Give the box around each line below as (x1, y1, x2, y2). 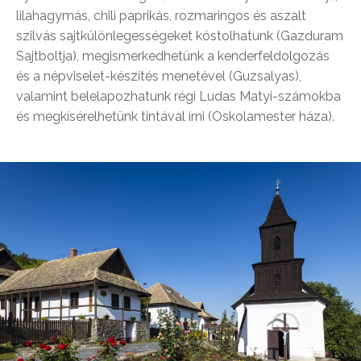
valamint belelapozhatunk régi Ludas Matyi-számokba (16, 89, 341, 104)
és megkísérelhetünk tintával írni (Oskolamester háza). (16, 109, 334, 124)
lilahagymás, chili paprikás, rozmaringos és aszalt (16, 8, 306, 23)
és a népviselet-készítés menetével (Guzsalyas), (16, 68, 301, 84)
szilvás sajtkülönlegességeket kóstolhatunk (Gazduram (16, 28, 343, 44)
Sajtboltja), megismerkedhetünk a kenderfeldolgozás (16, 48, 330, 64)
